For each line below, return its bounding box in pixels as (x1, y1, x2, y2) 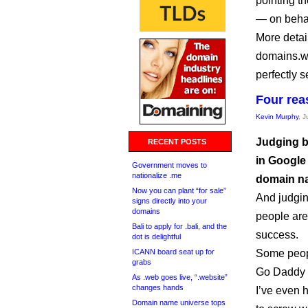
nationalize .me (132, 171, 181, 179)
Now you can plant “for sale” (132, 186, 226, 195)
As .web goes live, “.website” (132, 273, 228, 281)
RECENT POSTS (148, 137, 206, 146)
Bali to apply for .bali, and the (132, 222, 227, 230)
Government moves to (132, 161, 207, 169)
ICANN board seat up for (132, 247, 214, 256)
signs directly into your (132, 197, 207, 205)
